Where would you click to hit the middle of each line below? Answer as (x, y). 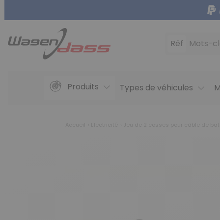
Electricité (104, 125)
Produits (83, 87)
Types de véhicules (157, 88)
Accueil (75, 125)
